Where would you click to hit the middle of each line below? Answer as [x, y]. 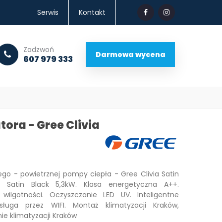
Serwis [48, 12]
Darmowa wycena [130, 54]
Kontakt [92, 12]
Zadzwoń [39, 49]
